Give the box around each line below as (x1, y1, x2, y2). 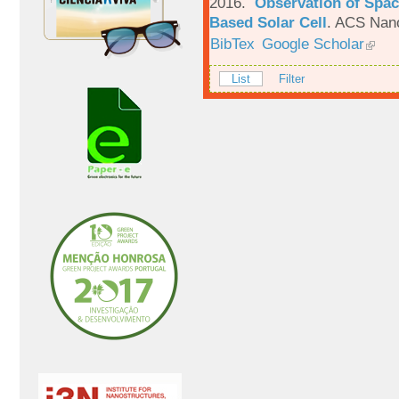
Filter (279, 72, 305, 86)
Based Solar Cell (209, 13, 327, 32)
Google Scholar (261, 35, 364, 53)
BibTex (210, 35, 256, 53)
